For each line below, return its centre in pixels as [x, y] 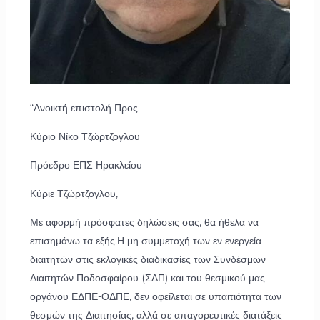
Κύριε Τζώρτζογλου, [74, 194]
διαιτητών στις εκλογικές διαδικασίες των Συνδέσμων [147, 260]
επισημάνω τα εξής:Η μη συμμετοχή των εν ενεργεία [145, 241]
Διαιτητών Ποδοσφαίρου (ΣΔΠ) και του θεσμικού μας [147, 278]
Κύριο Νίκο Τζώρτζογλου [85, 137]
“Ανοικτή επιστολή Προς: [85, 108]
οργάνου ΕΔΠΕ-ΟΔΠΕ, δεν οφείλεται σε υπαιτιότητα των [155, 297]
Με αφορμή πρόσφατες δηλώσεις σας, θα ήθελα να [144, 222]
